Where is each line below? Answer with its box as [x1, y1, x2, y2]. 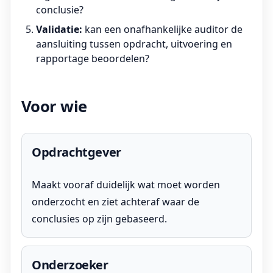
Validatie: [36, 23, 82, 37]
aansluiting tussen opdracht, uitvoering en [36, 37, 232, 51]
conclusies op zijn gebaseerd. [32, 212, 167, 226]
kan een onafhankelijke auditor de [82, 23, 243, 37]
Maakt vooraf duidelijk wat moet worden [32, 178, 220, 192]
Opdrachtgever [32, 144, 121, 161]
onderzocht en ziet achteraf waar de [32, 195, 199, 209]
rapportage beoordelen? [36, 52, 149, 66]
